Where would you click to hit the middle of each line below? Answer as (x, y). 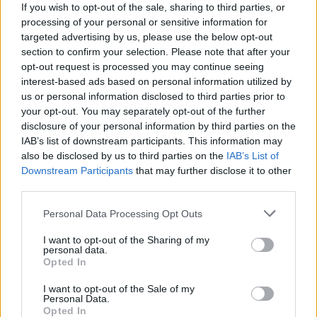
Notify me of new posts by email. (102, 277)
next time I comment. (63, 231)
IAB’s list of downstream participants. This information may (152, 141)
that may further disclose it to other (212, 171)
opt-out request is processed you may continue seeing (143, 67)
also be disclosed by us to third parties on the (124, 156)
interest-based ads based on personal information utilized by (156, 81)
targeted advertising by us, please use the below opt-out (147, 37)
